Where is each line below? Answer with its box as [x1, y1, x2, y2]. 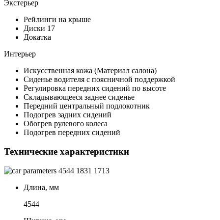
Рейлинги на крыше [24, 15, 91, 24]
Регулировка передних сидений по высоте [24, 84, 166, 93]
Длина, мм [24, 183, 59, 192]
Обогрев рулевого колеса [24, 119, 108, 128]
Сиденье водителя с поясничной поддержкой [24, 75, 175, 84]
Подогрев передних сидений [24, 128, 120, 137]
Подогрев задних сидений [24, 110, 111, 119]
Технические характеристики [4, 146, 129, 157]
